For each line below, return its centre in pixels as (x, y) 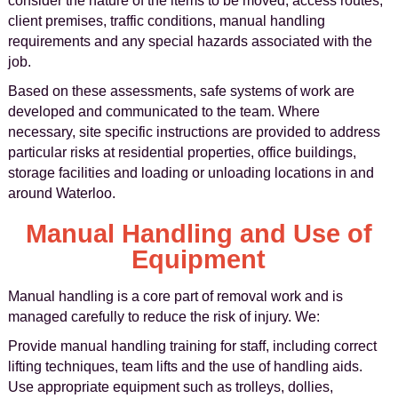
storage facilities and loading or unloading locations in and (191, 173)
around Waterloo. (61, 193)
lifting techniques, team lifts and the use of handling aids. (185, 366)
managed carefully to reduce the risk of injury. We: (163, 317)
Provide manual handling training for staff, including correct (192, 346)
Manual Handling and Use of (199, 234)
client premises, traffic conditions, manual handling (166, 21)
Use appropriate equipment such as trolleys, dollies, (170, 387)
